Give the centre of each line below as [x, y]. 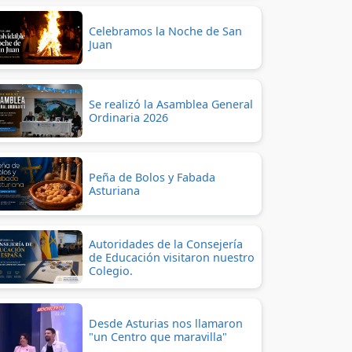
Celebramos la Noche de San [165, 31]
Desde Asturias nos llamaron [166, 323]
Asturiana [114, 191]
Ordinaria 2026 [128, 117]
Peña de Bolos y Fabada [152, 177]
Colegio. [111, 270]
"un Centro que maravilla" [158, 337]
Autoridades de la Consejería [166, 244]
